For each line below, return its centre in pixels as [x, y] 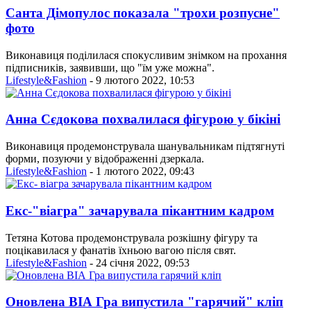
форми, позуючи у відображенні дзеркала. [105, 159]
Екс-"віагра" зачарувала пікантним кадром [140, 210]
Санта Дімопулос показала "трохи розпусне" [143, 13]
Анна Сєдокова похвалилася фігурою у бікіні [143, 119]
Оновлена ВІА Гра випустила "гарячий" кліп [144, 302]
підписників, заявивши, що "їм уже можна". [110, 67]
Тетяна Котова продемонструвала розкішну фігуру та [132, 237]
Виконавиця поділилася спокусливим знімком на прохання [146, 55]
